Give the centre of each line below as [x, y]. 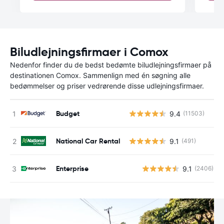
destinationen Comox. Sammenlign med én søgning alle [100, 75]
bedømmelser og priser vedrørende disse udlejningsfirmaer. [107, 86]
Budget [68, 113]
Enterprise [72, 168]
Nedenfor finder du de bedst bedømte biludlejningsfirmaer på [111, 65]
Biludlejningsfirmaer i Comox [89, 52]
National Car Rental [88, 141]
